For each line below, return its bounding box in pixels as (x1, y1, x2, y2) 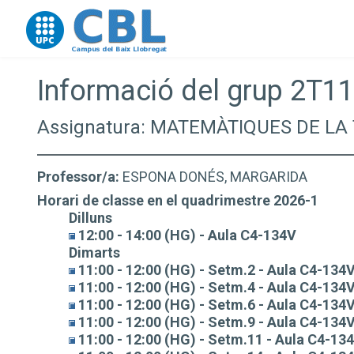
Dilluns (69, 209, 112, 226)
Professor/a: (37, 168, 119, 185)
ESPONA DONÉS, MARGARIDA (119, 168, 307, 185)
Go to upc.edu (25, 14, 104, 29)
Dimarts (69, 244, 120, 261)
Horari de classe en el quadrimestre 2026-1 (37, 192, 318, 209)
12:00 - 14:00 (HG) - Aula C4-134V (75, 227, 296, 243)
